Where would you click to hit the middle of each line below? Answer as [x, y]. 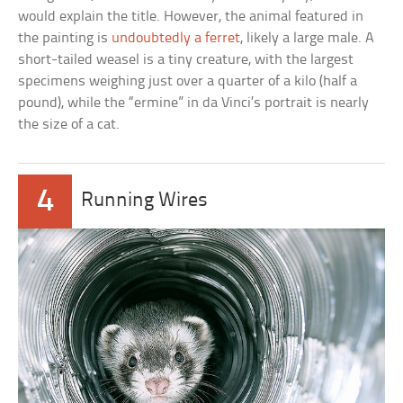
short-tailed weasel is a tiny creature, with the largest [186, 60]
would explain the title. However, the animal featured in [191, 17]
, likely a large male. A [308, 39]
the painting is [65, 39]
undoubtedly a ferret [176, 39]
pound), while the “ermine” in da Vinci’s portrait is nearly [194, 103]
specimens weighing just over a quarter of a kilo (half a [188, 82]
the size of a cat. [69, 125]
